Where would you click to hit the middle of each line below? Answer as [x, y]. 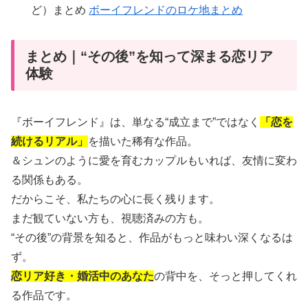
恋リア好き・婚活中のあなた [82, 276]
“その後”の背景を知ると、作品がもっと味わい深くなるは [152, 238]
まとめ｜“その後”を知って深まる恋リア [149, 56]
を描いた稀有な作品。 [143, 141]
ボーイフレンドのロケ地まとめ [166, 10]
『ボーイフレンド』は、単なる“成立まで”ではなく [135, 122]
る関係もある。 [49, 180]
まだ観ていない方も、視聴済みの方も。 [110, 218]
